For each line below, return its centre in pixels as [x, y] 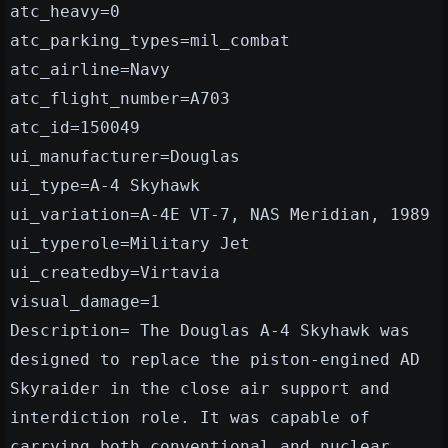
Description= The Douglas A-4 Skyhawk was [210, 331]
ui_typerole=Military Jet [130, 244]
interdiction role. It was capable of [190, 418]
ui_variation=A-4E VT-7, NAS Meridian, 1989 [220, 215]
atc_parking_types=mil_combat [150, 41]
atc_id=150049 [75, 128]
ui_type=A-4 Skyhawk [105, 186]
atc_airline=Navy [90, 70]
